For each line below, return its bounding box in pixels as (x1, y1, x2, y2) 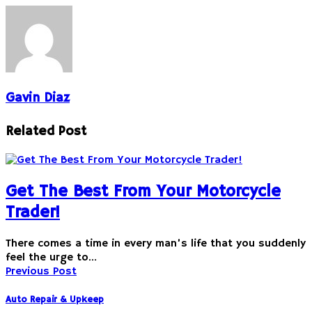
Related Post (6, 123, 86, 140)
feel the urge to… (6, 250, 97, 265)
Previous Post (6, 264, 77, 279)
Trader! (6, 201, 60, 223)
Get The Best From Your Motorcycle (6, 180, 281, 202)
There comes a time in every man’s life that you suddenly (6, 236, 306, 251)
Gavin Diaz (6, 89, 70, 107)
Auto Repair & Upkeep (6, 293, 104, 306)
